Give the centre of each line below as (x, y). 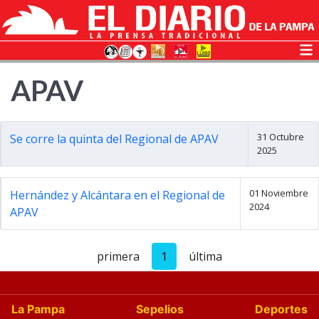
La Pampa (38, 309)
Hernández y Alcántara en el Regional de (117, 195)
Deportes (281, 309)
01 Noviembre (279, 193)
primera (118, 256)
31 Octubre (280, 137)
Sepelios (160, 309)
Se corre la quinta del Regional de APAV (114, 139)
